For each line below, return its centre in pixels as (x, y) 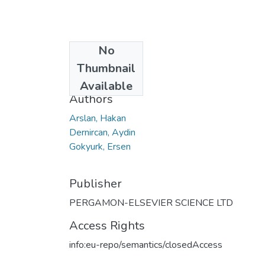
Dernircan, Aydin (102, 132)
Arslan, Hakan (98, 118)
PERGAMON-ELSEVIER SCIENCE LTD (151, 203)
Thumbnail (106, 68)
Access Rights (107, 225)
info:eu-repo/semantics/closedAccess (146, 245)
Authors (91, 99)
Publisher (96, 183)
